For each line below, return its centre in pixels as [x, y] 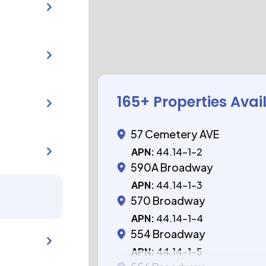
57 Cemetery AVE [175, 134]
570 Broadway [168, 200]
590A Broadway [172, 167]
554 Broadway [168, 234]
